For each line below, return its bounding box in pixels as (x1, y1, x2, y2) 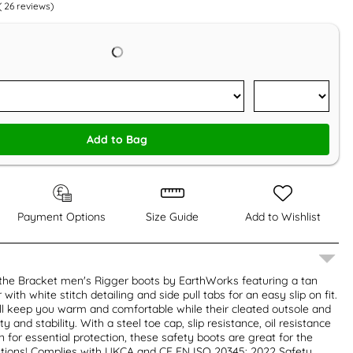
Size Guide (146, 209, 199, 224)
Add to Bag (87, 132, 148, 147)
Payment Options (17, 209, 106, 224)
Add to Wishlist (245, 209, 321, 224)
